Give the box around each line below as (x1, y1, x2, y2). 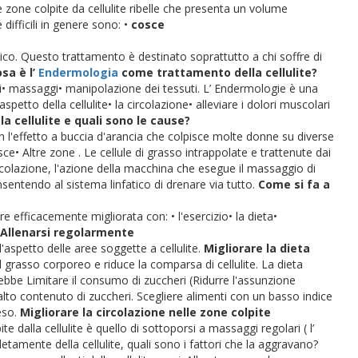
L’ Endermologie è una (203, 81, 318, 96)
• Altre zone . (15, 145, 84, 160)
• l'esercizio (171, 209, 229, 224)
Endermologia (38, 65, 118, 80)
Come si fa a (258, 177, 330, 192)
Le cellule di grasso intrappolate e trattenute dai (84, 145, 331, 160)
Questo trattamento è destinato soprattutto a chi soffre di (21, 49, 322, 64)
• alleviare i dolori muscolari (189, 97, 330, 112)
